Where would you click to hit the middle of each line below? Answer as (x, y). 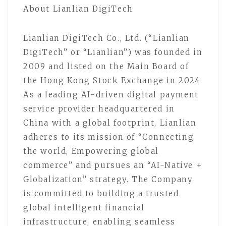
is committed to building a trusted (101, 193)
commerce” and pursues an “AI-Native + (113, 165)
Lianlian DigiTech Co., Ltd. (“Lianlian (106, 38)
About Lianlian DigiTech (78, 9)
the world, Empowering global (91, 151)
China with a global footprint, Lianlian (110, 123)
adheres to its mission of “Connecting (109, 137)
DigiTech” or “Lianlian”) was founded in (113, 52)
